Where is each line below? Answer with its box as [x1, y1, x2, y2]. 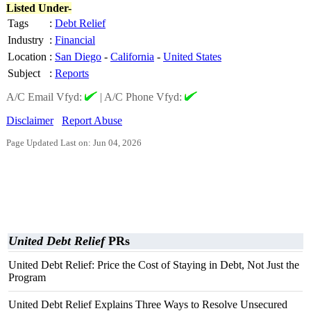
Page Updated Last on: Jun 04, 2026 [6, 138, 142, 148]
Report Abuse [62, 115, 122, 126]
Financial [55, 34, 95, 46]
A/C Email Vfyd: [6, 91, 85, 103]
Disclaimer [6, 115, 53, 126]
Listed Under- [6, 2, 72, 14]
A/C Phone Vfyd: [104, 91, 185, 103]
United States [163, 51, 221, 62]
